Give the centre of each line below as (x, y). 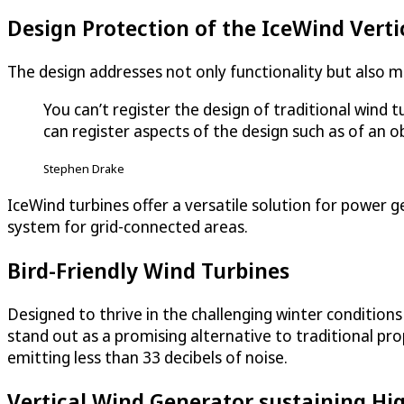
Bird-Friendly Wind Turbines (148, 270)
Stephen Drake (84, 168)
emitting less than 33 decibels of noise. (147, 357)
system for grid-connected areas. (128, 226)
